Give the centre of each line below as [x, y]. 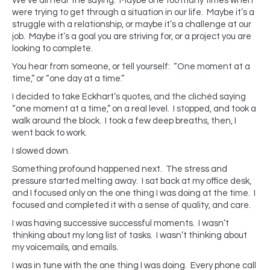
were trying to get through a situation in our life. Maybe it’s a [133, 12]
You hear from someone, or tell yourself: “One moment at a [131, 67]
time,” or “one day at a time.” [68, 79]
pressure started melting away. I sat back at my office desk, [132, 181]
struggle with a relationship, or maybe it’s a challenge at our [132, 24]
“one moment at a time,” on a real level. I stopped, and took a [134, 109]
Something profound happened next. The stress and [120, 169]
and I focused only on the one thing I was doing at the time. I [134, 193]
